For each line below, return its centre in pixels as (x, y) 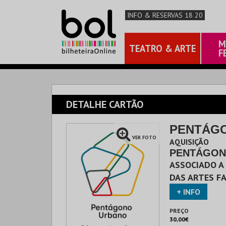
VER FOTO (144, 137)
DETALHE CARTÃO (105, 104)
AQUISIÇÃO (189, 142)
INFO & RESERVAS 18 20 (165, 15)
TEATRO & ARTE (162, 48)
